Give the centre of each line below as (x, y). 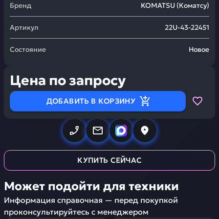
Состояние (28, 49)
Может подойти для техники (91, 186)
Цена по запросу (68, 80)
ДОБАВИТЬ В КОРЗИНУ (91, 101)
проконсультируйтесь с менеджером (76, 212)
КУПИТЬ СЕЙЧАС (109, 160)
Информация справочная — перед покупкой (91, 200)
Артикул (24, 27)
